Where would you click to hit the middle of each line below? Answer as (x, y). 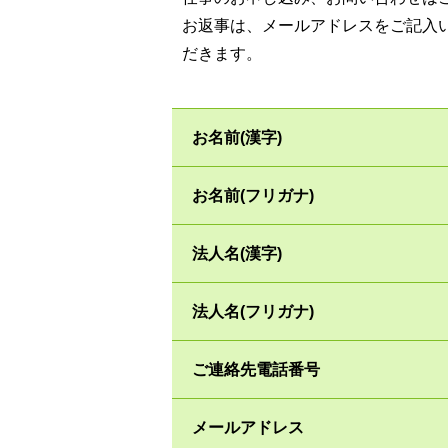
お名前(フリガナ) (253, 195)
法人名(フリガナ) (253, 311)
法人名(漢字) (237, 253)
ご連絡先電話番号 (256, 369)
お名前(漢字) (237, 137)
